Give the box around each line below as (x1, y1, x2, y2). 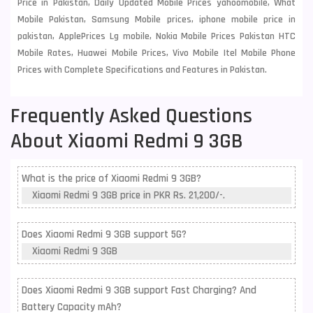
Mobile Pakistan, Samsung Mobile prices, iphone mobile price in (17, 13, 296, 26)
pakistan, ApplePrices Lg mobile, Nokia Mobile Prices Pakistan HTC (17, 30, 296, 43)
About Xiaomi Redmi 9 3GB (10, 128, 243, 154)
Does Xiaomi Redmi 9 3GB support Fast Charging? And (22, 284, 256, 297)
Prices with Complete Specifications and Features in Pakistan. (17, 64, 267, 76)
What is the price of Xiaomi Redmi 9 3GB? (22, 172, 201, 185)
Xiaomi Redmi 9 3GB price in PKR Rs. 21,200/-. (32, 189, 225, 202)
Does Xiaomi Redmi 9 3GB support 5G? (22, 228, 187, 241)
